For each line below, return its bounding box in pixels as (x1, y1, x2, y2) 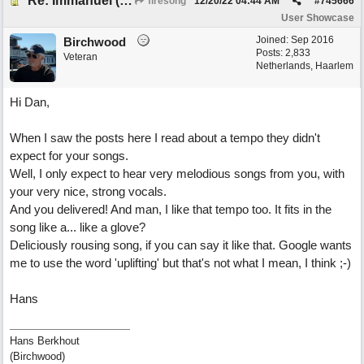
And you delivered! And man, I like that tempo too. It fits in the (10, 202, 331, 216)
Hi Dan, (10, 95, 50, 109)
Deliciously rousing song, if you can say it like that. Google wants (10, 238, 352, 252)
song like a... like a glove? (10, 220, 145, 234)
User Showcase (281, 12, 354, 24)
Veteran (63, 51, 97, 63)
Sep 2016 (291, 34, 334, 45)
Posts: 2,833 (256, 47, 310, 58)
